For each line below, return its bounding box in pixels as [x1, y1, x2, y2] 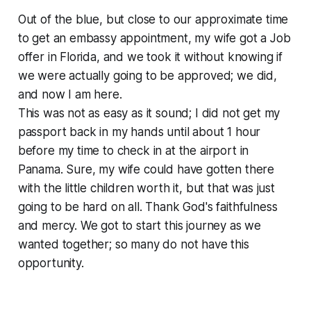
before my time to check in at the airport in [17, 143, 249, 158]
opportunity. [17, 255, 84, 270]
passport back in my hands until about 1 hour [17, 124, 261, 139]
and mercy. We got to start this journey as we [17, 218, 262, 233]
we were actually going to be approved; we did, [17, 68, 277, 83]
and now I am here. [17, 87, 122, 101]
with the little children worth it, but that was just [17, 180, 275, 195]
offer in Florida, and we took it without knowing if [17, 49, 283, 64]
